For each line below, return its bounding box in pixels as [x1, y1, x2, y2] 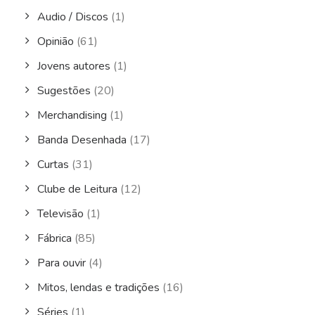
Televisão [37, 206, 84, 221]
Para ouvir [37, 255, 86, 271]
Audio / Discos [37, 9, 108, 25]
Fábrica [37, 231, 72, 246]
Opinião [37, 34, 74, 49]
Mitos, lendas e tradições [37, 280, 160, 295]
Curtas [37, 157, 69, 172]
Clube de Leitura [37, 181, 117, 197]
